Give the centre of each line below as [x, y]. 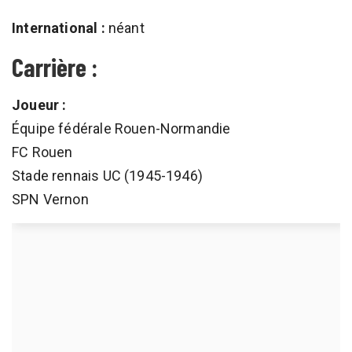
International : [59, 28]
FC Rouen [42, 152]
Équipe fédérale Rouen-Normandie [121, 128]
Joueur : [39, 105]
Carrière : [55, 67]
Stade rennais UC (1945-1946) [108, 176]
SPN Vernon [50, 199]
